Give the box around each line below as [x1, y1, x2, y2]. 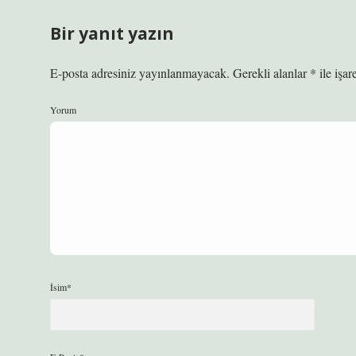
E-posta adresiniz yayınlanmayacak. [50, 64, 230, 81]
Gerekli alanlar [233, 64, 310, 81]
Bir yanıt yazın [50, 22, 174, 44]
